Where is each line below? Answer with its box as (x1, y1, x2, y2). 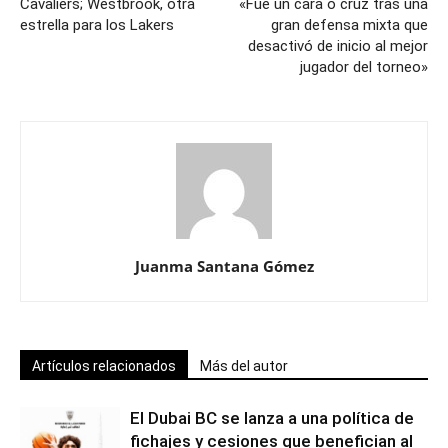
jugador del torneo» (300, 58, 428, 76)
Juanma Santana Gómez (134, 256, 314, 276)
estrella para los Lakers (20, 16, 174, 34)
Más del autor (200, 358, 288, 374)
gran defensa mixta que (271, 16, 428, 34)
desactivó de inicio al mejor (248, 37, 428, 55)
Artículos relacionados (32, 358, 176, 374)
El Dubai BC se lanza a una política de (130, 408, 414, 428)
